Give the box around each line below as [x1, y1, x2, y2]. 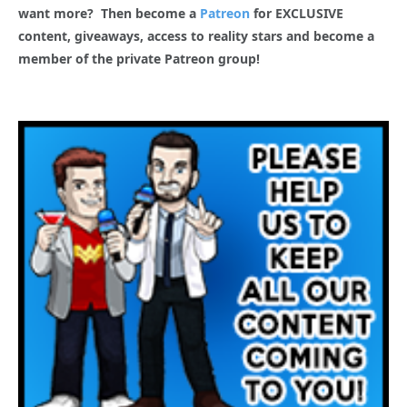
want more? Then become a [18, 4, 200, 22]
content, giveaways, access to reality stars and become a [18, 26, 374, 45]
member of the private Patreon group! [18, 49, 263, 67]
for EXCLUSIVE [250, 4, 343, 22]
